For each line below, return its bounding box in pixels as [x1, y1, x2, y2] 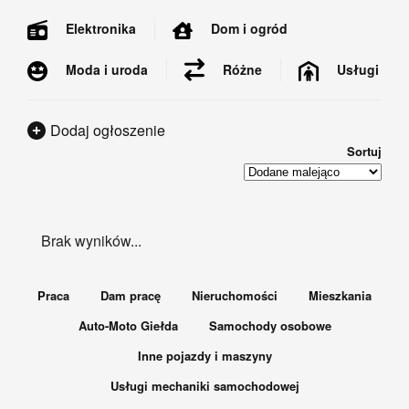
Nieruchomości [192, 287, 278, 305]
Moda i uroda [66, 59, 148, 79]
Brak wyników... [41, 230, 142, 252]
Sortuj [347, 142, 382, 161]
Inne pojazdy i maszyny [137, 347, 272, 365]
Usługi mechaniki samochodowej [110, 377, 299, 395]
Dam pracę [100, 287, 161, 305]
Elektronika [66, 19, 136, 38]
